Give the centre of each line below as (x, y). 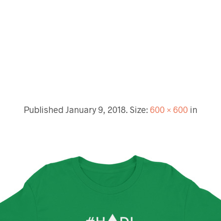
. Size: (138, 110)
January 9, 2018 (95, 110)
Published (44, 110)
